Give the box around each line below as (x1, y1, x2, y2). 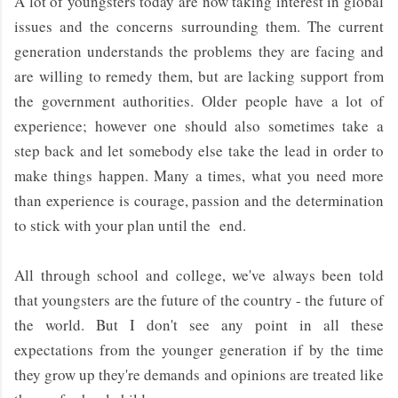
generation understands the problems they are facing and (14, 40, 384, 61)
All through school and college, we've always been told (14, 264, 384, 285)
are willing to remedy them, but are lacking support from (14, 65, 384, 86)
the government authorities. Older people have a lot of (14, 90, 384, 111)
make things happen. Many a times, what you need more (14, 164, 384, 186)
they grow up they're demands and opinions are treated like (14, 363, 384, 385)
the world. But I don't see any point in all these (14, 314, 384, 335)
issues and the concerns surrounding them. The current (14, 15, 384, 36)
